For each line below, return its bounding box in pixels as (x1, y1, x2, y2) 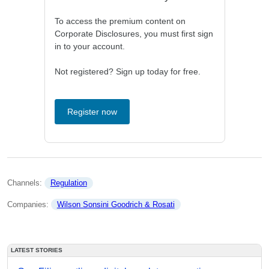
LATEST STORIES (11, 247, 62, 253)
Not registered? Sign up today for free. (54, 67, 201, 76)
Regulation (50, 178, 87, 188)
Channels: (7, 178, 44, 188)
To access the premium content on (54, 16, 186, 26)
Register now (67, 107, 117, 116)
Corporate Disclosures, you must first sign (54, 29, 213, 38)
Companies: (7, 199, 51, 209)
